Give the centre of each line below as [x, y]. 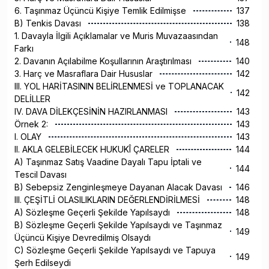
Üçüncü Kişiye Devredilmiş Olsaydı [84, 238]
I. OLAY [29, 137]
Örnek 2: [32, 124]
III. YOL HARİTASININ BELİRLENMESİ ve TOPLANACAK [119, 86]
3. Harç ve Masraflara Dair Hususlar [85, 74]
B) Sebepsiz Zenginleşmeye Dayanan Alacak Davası [119, 187]
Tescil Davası [42, 175]
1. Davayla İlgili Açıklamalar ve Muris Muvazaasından [116, 36]
